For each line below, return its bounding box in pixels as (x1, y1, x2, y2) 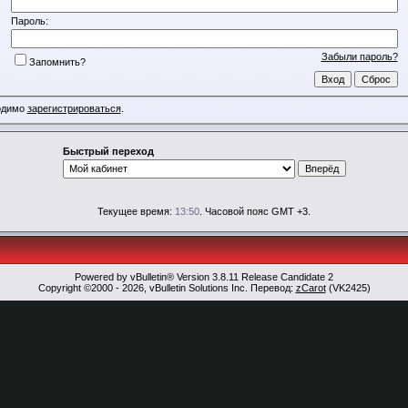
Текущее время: (97, 206, 175, 217)
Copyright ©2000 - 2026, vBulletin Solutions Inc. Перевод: (37, 282, 296, 293)
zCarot (295, 282, 326, 293)
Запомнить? (28, 56, 86, 67)
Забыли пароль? (321, 50, 398, 62)
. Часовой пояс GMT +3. (199, 206, 311, 217)
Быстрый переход (62, 146, 154, 157)
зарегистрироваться (26, 103, 121, 115)
